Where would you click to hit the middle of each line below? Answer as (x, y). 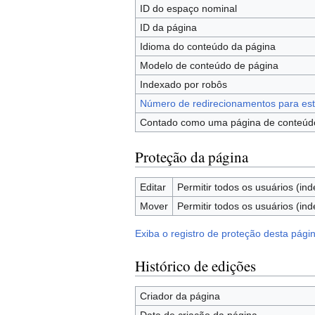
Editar (153, 187)
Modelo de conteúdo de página (209, 66)
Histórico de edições (195, 266)
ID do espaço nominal (188, 9)
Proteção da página (192, 157)
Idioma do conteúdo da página (207, 47)
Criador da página (180, 296)
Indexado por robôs (183, 85)
